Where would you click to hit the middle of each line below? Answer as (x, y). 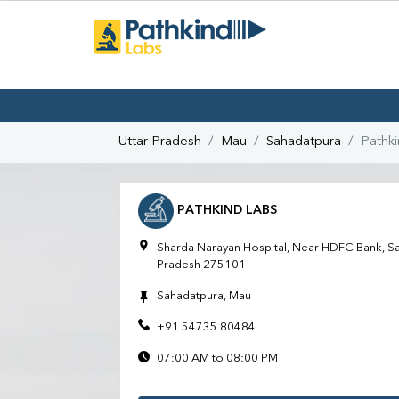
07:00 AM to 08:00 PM (218, 359)
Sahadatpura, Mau (204, 296)
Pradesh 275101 (202, 265)
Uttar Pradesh (160, 142)
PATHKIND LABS (226, 211)
